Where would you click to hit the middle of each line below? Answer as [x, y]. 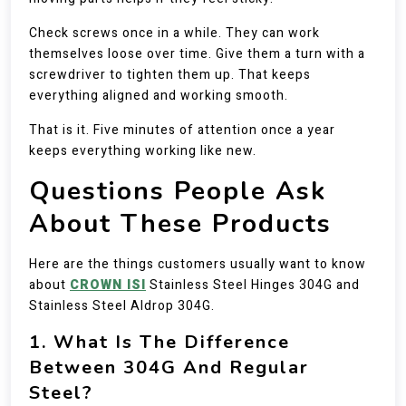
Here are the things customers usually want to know [198, 264]
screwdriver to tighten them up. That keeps [170, 75]
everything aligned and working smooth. [159, 96]
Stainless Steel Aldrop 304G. [122, 306]
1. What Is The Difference [159, 342]
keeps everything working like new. [143, 151]
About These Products [180, 224]
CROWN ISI [108, 285]
